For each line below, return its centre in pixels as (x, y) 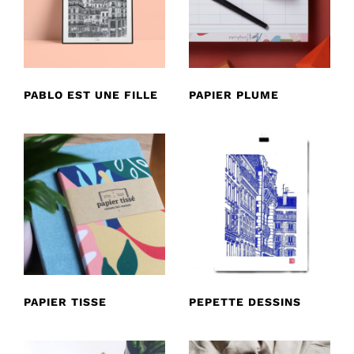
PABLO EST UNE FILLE (91, 94)
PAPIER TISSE (65, 301)
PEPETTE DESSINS (245, 301)
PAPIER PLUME (234, 94)
